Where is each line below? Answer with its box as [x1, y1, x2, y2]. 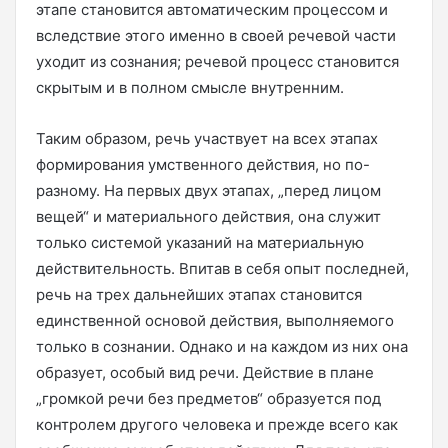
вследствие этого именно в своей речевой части [36, 26, 396, 45]
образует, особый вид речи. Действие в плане [36, 363, 374, 382]
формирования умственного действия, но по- [36, 155, 370, 174]
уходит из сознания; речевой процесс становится [36, 52, 399, 71]
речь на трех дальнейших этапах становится [36, 285, 362, 304]
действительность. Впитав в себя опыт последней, [36, 259, 409, 278]
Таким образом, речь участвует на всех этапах [36, 129, 378, 148]
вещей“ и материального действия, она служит [36, 207, 381, 226]
